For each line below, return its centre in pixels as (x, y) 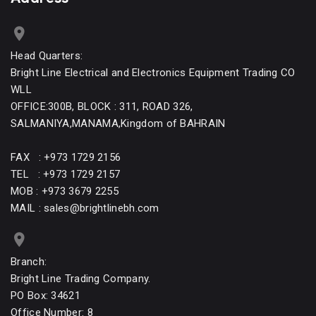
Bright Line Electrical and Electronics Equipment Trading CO (153, 72)
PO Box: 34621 (45, 295)
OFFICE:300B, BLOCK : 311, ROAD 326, (102, 106)
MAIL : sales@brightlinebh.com (85, 208)
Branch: (29, 261)
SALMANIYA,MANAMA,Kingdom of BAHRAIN (118, 123)
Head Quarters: (47, 55)
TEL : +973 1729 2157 (66, 174)
